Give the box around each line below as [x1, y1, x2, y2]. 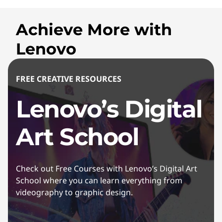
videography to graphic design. [16, 187, 133, 198]
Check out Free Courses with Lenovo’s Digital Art [16, 163, 197, 174]
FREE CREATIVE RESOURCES [16, 73, 121, 84]
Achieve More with [16, 20, 172, 39]
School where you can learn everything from [16, 175, 182, 186]
